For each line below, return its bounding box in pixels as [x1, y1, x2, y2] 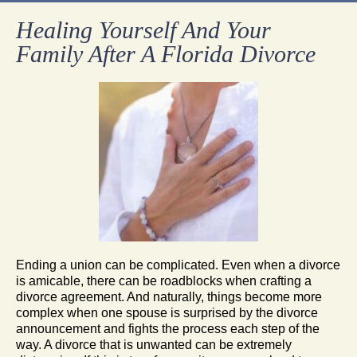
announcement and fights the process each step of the [16, 321, 320, 335]
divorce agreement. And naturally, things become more [16, 289, 322, 304]
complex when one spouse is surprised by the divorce [16, 305, 318, 320]
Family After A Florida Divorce [16, 40, 316, 67]
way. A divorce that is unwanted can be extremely [16, 337, 292, 351]
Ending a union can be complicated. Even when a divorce [16, 257, 340, 272]
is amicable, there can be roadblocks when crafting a [16, 273, 312, 288]
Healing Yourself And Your [16, 16, 271, 43]
